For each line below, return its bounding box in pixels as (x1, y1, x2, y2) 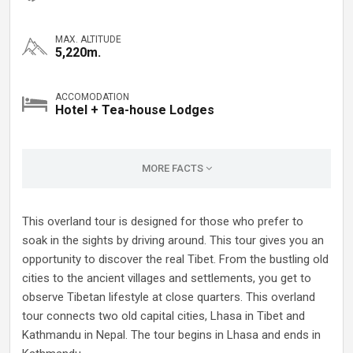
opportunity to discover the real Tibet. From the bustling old (22, 252, 329, 266)
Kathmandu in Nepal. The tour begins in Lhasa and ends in (22, 328, 321, 342)
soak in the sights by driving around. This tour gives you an (22, 233, 324, 247)
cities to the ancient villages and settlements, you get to (22, 271, 311, 285)
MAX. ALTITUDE (55, 34, 121, 45)
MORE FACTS (141, 162, 206, 174)
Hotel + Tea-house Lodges (55, 102, 214, 117)
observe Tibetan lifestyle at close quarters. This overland (22, 290, 315, 304)
